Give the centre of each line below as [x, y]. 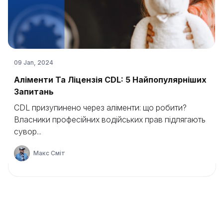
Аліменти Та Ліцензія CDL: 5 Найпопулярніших [110, 80]
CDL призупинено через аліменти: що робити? [100, 108]
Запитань [34, 92]
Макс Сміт [49, 153]
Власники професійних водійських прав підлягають [110, 119]
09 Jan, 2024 [34, 62]
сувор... [28, 131]
